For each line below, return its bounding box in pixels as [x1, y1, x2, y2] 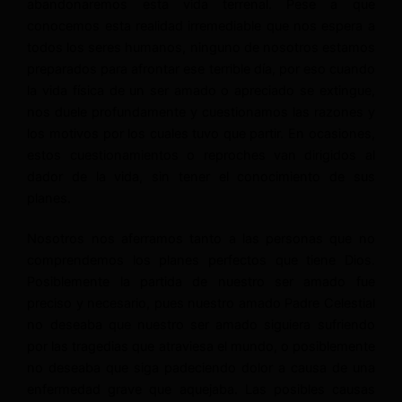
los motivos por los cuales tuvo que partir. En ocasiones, [27, 125, 375, 142]
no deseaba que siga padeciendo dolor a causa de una [27, 360, 375, 377]
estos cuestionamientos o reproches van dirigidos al [27, 146, 375, 163]
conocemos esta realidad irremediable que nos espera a [27, 17, 375, 34]
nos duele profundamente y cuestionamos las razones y [27, 103, 375, 120]
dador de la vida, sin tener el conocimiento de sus [27, 168, 375, 185]
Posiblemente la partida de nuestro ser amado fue [27, 274, 375, 291]
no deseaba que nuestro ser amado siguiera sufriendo [27, 317, 375, 334]
